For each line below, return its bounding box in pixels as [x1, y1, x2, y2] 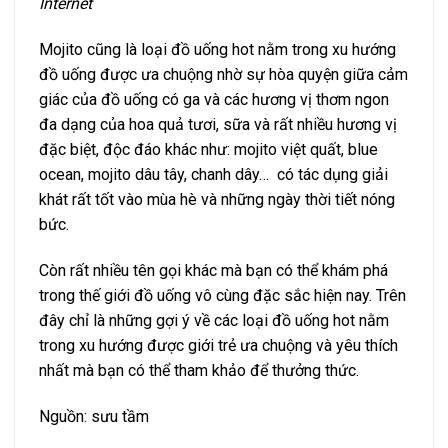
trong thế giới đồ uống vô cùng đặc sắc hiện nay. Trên [39, 285, 406, 305]
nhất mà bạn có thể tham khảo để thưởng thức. [39, 360, 359, 380]
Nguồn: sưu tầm [39, 406, 149, 426]
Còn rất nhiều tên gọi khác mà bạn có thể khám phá [39, 260, 388, 280]
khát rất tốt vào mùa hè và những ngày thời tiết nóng [39, 190, 395, 210]
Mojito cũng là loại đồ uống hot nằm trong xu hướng [39, 40, 396, 60]
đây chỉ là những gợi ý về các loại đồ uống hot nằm [39, 310, 389, 330]
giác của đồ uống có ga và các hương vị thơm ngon [39, 90, 389, 110]
